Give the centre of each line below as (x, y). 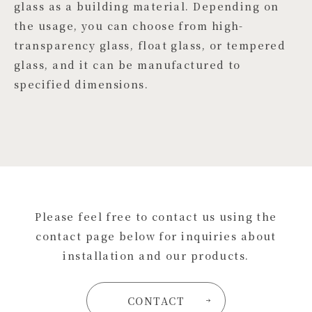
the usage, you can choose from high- (129, 26)
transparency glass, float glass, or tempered (150, 45)
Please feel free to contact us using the (156, 216)
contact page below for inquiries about (156, 235)
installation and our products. (156, 255)
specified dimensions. (81, 84)
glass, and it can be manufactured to (127, 65)
